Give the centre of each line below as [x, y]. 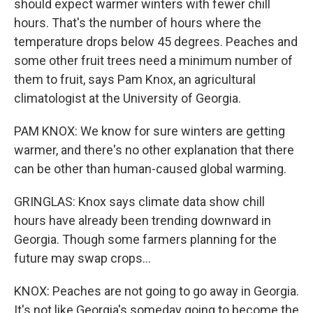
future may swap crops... [82, 258]
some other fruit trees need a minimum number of [153, 60]
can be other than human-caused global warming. [150, 169]
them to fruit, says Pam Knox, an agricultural [135, 79]
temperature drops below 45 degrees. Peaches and [156, 42]
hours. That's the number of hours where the [138, 23]
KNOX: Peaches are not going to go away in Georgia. [156, 291]
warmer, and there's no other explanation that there [154, 150]
